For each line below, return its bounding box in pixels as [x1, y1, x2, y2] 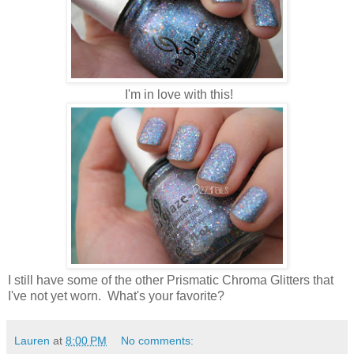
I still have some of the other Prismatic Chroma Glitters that [8, 273, 333, 287]
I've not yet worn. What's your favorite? [8, 288, 224, 303]
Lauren [14, 333, 50, 347]
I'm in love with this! [121, 87, 233, 101]
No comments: [121, 333, 194, 347]
